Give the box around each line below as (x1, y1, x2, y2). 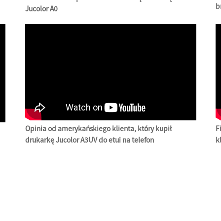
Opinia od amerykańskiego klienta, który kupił (25, 123, 172, 133)
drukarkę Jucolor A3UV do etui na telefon (25, 135, 154, 145)
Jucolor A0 (25, 3, 58, 13)
